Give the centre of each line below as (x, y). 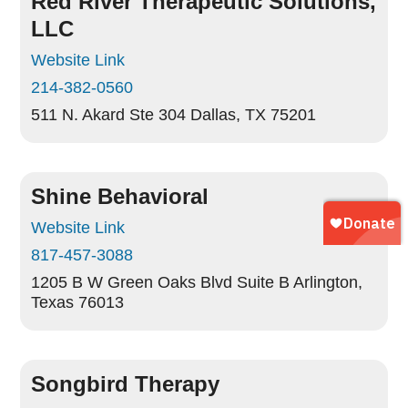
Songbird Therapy (126, 384)
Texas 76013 (78, 302)
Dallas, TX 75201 (254, 115)
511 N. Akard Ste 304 (109, 115)
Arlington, (328, 282)
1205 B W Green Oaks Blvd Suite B (161, 282)
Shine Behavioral (120, 196)
